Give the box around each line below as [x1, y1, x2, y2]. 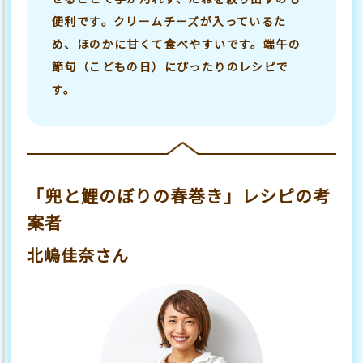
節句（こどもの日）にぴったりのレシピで [51, 58, 289, 75]
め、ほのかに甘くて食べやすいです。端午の [51, 36, 301, 53]
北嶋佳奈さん [27, 242, 130, 267]
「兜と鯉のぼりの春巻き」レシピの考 [27, 182, 331, 207]
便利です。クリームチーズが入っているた [51, 13, 287, 30]
